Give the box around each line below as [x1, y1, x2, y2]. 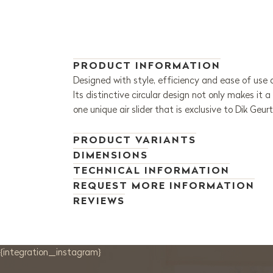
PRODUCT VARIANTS [73, 133, 196, 146]
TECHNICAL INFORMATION [73, 164, 230, 177]
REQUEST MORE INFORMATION [73, 179, 255, 192]
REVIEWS [73, 194, 125, 207]
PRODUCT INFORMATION [73, 59, 221, 72]
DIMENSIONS [73, 149, 148, 161]
